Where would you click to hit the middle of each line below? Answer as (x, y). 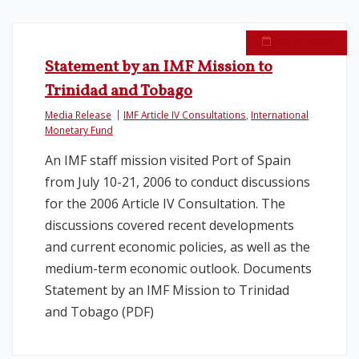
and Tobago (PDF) (99, 312)
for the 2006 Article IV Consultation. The (165, 204)
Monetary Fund (79, 130)
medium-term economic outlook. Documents (178, 268)
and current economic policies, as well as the (177, 247)
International (280, 115)
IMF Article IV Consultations (185, 115)
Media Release (78, 115)
